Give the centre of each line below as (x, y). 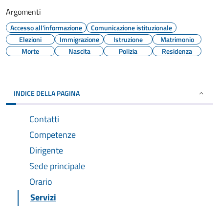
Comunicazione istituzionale (131, 28)
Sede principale (57, 166)
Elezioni (30, 39)
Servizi (43, 197)
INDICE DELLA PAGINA (47, 93)
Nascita (79, 51)
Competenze (53, 135)
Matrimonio (177, 39)
